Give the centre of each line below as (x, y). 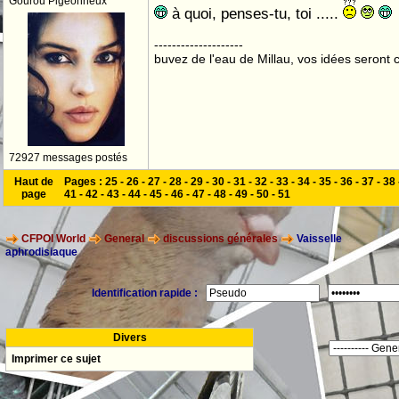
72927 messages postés (68, 158)
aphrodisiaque (41, 252)
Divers (130, 338)
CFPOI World (53, 239)
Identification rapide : (149, 293)
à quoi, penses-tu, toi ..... (255, 13)
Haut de (34, 182)
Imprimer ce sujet (56, 359)
